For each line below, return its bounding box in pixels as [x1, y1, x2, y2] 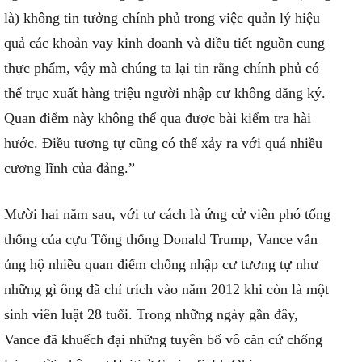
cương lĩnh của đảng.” [4, 160, 135, 176]
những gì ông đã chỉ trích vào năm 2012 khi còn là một [4, 281, 329, 297]
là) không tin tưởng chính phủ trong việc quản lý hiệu [4, 10, 320, 26]
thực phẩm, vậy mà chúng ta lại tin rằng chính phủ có [4, 60, 319, 76]
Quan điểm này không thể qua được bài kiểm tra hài [4, 110, 311, 126]
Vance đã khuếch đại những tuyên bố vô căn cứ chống [4, 331, 322, 347]
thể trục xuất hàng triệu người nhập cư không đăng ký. [4, 85, 326, 101]
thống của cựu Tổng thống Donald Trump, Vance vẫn [4, 231, 318, 247]
